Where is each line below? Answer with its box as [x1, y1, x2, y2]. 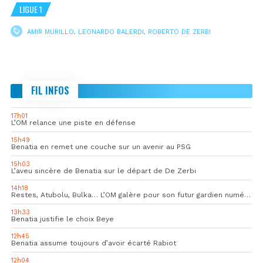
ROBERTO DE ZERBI [148, 28, 211, 36]
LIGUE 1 [19, 2, 42, 15]
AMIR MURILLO [27, 28, 74, 36]
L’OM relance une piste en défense [11, 118, 136, 127]
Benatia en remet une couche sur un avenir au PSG [11, 142, 191, 151]
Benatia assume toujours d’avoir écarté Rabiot [11, 238, 176, 247]
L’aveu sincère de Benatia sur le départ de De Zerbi [11, 166, 196, 175]
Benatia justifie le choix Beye [11, 214, 114, 223]
